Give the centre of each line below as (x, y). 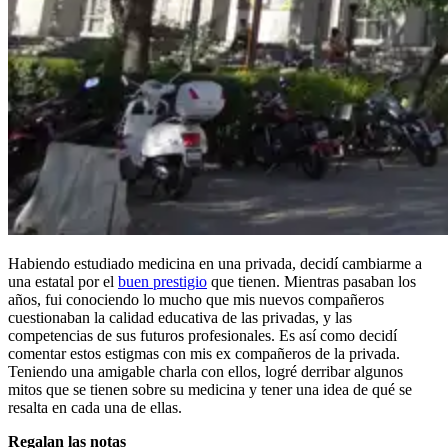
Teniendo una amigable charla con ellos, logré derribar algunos (205, 371)
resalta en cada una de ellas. (95, 407)
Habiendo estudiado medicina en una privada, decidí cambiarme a (215, 263)
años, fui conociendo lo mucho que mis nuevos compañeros (196, 299)
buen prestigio (162, 281)
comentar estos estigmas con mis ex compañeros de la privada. (204, 353)
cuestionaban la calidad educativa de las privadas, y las (180, 317)
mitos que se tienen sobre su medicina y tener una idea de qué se (210, 389)
